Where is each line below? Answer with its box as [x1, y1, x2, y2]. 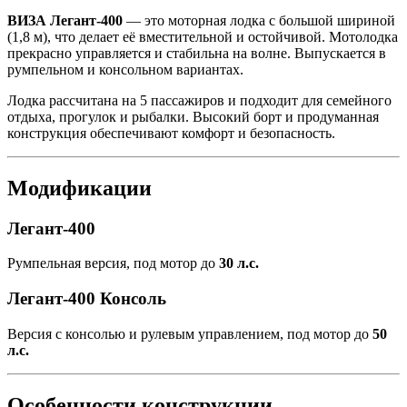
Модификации [7, 175, 152, 200]
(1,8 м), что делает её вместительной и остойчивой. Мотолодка [7, 28, 398, 45]
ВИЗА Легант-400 [7, 12, 123, 28]
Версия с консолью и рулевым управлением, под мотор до [7, 325, 372, 342]
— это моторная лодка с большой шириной [123, 12, 395, 28]
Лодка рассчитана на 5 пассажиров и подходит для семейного [7, 92, 392, 108]
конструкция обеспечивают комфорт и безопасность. [7, 124, 335, 141]
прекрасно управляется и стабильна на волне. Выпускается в [7, 45, 386, 61]
